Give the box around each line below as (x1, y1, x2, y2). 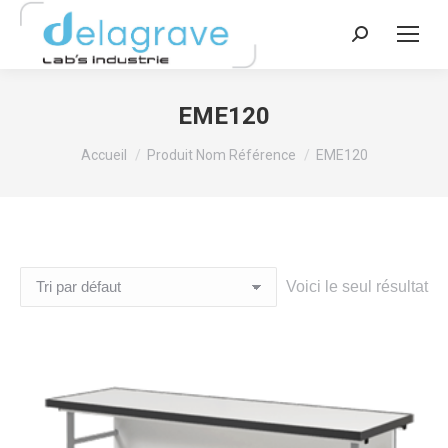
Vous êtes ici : (80, 136, 179, 154)
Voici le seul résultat (286, 278, 428, 296)
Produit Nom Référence (146, 146, 296, 163)
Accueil (80, 146, 127, 163)
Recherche (351, 29, 429, 47)
